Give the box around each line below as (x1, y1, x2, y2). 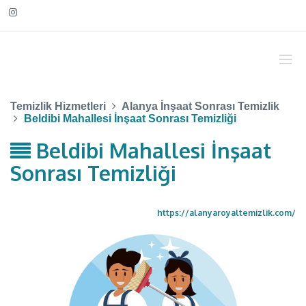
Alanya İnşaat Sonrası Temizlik (122, 100, 279, 112)
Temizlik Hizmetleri (10, 100, 106, 112)
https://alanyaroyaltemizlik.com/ (157, 208, 296, 218)
